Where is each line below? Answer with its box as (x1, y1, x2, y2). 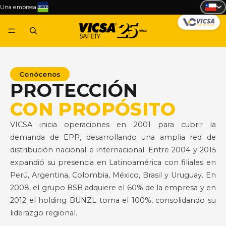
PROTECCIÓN (10, 79, 138, 101)
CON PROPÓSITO (10, 98, 176, 120)
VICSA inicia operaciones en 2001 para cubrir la (10, 120, 216, 129)
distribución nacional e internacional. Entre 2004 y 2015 (10, 145, 216, 154)
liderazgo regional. (10, 208, 77, 217)
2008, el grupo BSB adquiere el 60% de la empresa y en (10, 183, 216, 192)
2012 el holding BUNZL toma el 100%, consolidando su (10, 196, 216, 205)
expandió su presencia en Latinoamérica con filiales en (10, 158, 216, 167)
